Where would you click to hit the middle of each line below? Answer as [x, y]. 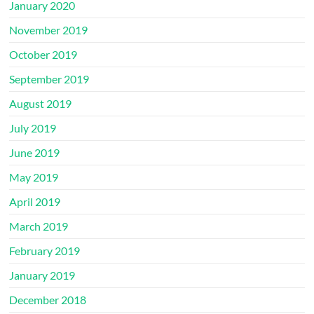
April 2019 [35, 202]
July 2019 [33, 128]
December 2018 [48, 300]
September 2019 [49, 79]
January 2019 [42, 275]
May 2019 [34, 177]
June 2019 [35, 152]
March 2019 [39, 226]
